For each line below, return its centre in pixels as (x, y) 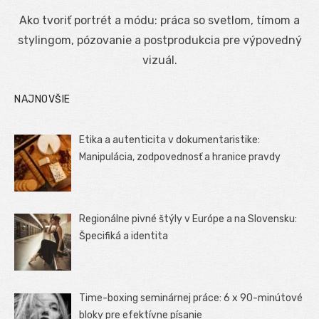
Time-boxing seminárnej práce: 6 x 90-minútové (191, 298)
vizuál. (159, 60)
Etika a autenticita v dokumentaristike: (170, 140)
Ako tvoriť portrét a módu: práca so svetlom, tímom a (159, 20)
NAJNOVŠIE (42, 99)
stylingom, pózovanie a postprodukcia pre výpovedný (159, 40)
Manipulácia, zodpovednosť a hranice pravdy (180, 157)
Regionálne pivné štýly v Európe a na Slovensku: (188, 219)
